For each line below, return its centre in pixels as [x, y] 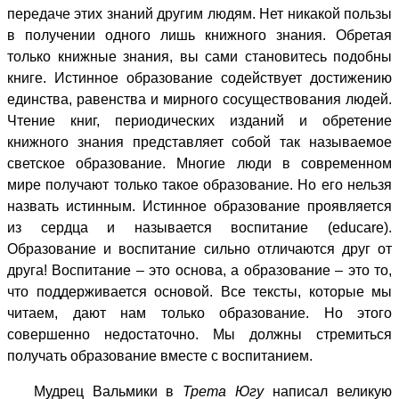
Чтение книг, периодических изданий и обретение [199, 120]
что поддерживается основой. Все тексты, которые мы [199, 291]
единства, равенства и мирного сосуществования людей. [199, 99]
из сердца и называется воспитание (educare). [199, 227]
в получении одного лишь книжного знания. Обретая [199, 35]
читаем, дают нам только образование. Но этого [199, 313]
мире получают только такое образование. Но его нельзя [199, 184]
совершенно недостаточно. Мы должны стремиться [199, 334]
